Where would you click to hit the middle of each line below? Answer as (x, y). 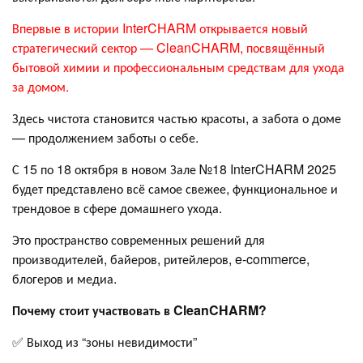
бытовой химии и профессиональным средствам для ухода (178, 66)
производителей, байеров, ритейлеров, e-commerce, (161, 258)
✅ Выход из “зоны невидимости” (105, 341)
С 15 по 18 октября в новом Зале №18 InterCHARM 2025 (174, 169)
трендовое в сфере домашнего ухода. (117, 207)
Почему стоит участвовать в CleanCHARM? (139, 310)
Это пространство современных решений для (139, 239)
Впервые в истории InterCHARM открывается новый (160, 28)
